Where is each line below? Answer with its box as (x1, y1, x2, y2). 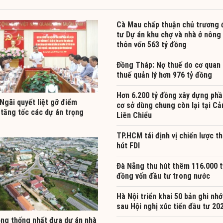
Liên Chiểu (116, 110, 152, 120)
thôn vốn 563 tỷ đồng (116, 39, 187, 49)
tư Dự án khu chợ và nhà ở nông (116, 29, 221, 39)
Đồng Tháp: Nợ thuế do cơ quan (116, 60, 221, 70)
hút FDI (116, 140, 140, 150)
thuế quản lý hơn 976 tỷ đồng (116, 70, 212, 80)
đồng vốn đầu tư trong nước (116, 171, 210, 181)
